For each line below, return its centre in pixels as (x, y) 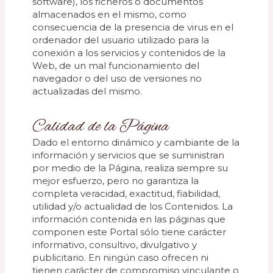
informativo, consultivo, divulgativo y (115, 245)
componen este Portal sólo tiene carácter (129, 232)
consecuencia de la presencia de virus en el (133, 27)
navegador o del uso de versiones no (117, 78)
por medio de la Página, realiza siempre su (130, 168)
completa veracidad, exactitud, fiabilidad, (126, 193)
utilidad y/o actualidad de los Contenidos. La (133, 206)
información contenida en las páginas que (129, 219)
